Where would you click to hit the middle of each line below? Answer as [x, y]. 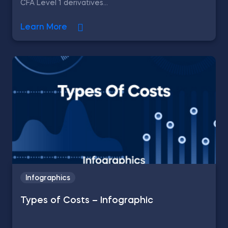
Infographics [48, 178]
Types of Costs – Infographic [87, 201]
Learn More [44, 27]
